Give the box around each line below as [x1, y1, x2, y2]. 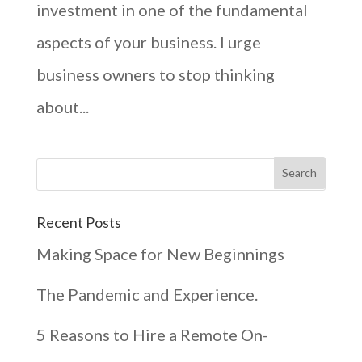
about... [36, 96, 89, 116]
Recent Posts [36, 213, 121, 232]
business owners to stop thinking [36, 64, 275, 84]
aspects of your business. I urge [36, 32, 261, 52]
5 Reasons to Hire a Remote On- [36, 325, 268, 345]
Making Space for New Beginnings [36, 244, 284, 264]
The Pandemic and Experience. [36, 284, 258, 305]
